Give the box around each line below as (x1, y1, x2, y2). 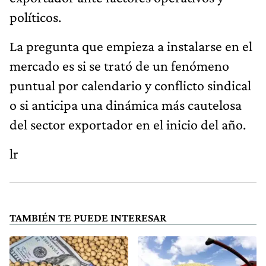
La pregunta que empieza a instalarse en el (9, 38, 252, 55)
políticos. (9, 9, 61, 26)
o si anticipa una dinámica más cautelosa (9, 97, 242, 113)
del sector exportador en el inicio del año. (9, 116, 246, 133)
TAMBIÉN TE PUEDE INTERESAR (9, 211, 166, 224)
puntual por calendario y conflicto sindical (9, 77, 251, 94)
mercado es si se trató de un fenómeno (9, 58, 229, 74)
